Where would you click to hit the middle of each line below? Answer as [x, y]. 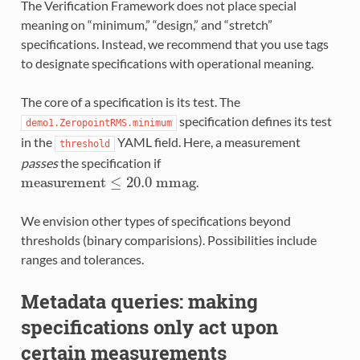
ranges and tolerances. [82, 259]
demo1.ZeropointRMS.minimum [98, 123]
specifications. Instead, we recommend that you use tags [174, 43]
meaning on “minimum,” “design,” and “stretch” [146, 24]
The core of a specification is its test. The [130, 101]
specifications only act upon [149, 327]
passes [39, 162]
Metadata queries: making [139, 301]
